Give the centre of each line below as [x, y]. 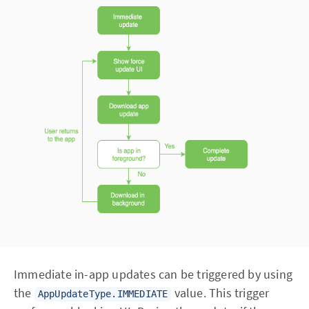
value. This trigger [220, 293]
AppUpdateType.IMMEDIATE [103, 294]
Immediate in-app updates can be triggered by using [153, 274]
